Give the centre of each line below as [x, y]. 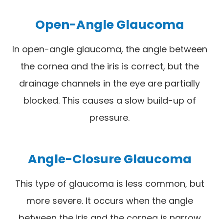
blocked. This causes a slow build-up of [109, 100]
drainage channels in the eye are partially [109, 83]
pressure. [109, 117]
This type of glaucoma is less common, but [109, 183]
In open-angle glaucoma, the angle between [109, 49]
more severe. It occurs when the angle [109, 200]
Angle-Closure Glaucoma [109, 159]
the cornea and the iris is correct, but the [109, 66]
